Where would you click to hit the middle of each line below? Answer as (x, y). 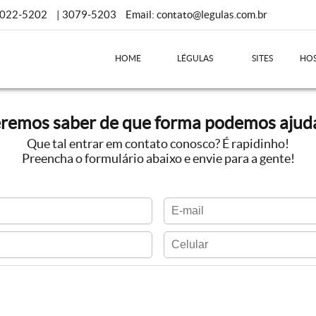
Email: (141, 14)
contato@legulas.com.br (212, 14)
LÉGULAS (195, 58)
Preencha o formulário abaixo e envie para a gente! (158, 158)
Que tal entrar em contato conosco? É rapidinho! (158, 144)
